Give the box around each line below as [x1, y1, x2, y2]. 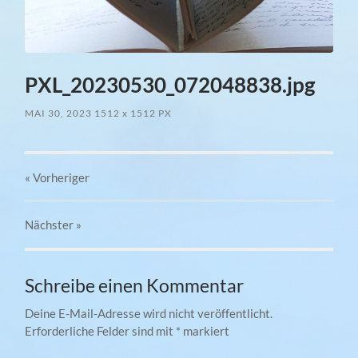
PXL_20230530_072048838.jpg [25, 72, 316, 98]
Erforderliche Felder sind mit [25, 324, 177, 339]
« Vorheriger [25, 170, 90, 185]
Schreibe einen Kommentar [25, 275, 245, 297]
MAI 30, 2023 [25, 107, 93, 120]
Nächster [25, 217, 77, 233]
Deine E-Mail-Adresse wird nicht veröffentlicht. [25, 306, 273, 321]
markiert [181, 324, 230, 339]
